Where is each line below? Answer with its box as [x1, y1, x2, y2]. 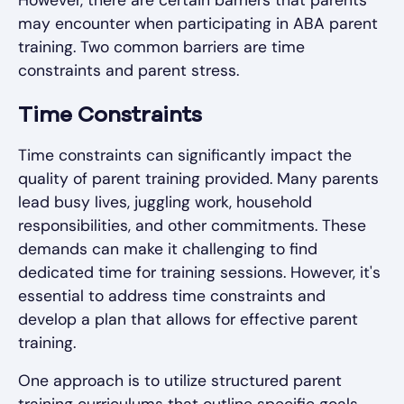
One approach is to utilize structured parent [18, 371, 342, 391]
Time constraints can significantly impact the [18, 145, 352, 166]
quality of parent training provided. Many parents [18, 169, 379, 189]
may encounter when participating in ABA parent [18, 14, 378, 34]
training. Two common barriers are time [18, 37, 305, 58]
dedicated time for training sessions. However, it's [18, 262, 381, 283]
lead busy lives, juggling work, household [18, 192, 312, 213]
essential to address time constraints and [18, 286, 326, 307]
